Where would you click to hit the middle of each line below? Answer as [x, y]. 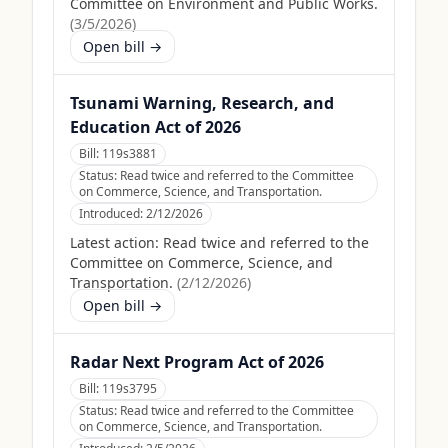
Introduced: [112, 213]
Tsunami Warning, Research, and [202, 103]
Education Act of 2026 [155, 127]
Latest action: [114, 242]
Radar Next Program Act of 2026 [197, 362]
